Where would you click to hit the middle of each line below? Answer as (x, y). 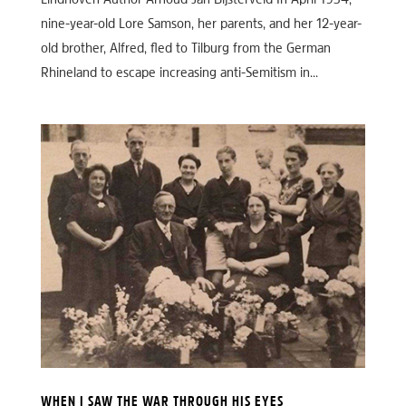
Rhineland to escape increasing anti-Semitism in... (179, 74)
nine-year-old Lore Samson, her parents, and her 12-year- (201, 25)
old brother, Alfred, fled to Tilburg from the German (185, 49)
